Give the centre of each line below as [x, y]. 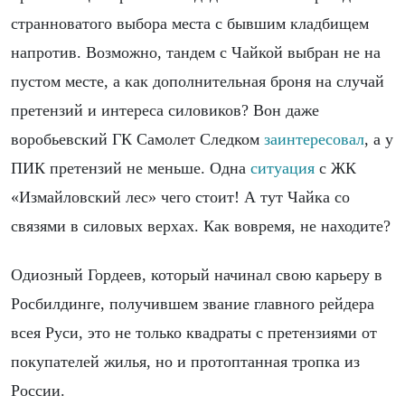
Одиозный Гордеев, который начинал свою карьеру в [197, 275]
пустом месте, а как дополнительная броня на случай [198, 82]
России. [38, 391]
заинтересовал [314, 140]
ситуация [283, 169]
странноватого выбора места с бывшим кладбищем [190, 24]
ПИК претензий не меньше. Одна [131, 169]
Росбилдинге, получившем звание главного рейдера [193, 304]
